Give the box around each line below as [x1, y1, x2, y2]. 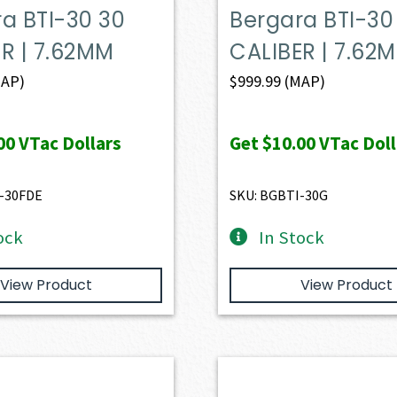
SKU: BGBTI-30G [230, 185, 329, 204]
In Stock [258, 225, 324, 249]
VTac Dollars [14, 130, 121, 155]
